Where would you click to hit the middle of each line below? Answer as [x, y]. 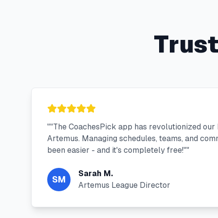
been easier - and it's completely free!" [117, 150]
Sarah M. [96, 173]
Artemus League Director [124, 185]
